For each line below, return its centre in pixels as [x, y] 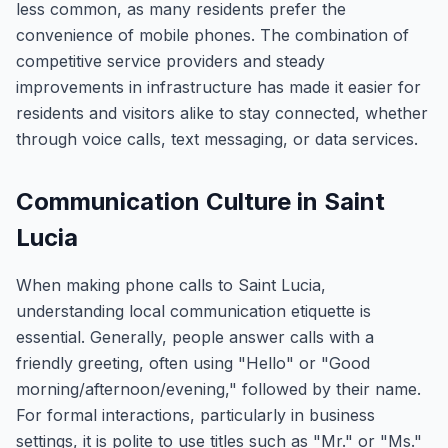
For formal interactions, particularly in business [195, 415]
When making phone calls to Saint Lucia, [171, 285]
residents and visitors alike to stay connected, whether [222, 113]
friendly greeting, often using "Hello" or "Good [193, 363]
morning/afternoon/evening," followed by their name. [218, 389]
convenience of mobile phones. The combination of [212, 35]
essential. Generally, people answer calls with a [195, 337]
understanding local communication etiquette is [193, 311]
